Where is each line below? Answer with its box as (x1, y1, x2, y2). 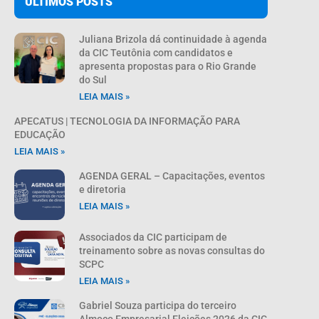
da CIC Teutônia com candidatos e (79, 46, 234, 58)
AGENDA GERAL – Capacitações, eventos (79, 169, 266, 182)
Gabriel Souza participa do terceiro (79, 299, 237, 311)
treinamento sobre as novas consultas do (79, 244, 266, 256)
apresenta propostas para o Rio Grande (79, 60, 257, 72)
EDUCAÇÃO (14, 128, 66, 140)
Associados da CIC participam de (79, 231, 228, 243)
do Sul (79, 73, 108, 85)
